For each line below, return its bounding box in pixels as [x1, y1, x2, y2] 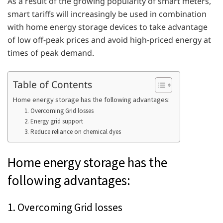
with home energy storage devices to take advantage [7, 21, 208, 32]
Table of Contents [13, 77, 92, 91]
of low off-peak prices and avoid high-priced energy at [7, 34, 211, 45]
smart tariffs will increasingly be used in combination [7, 8, 207, 19]
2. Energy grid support [24, 116, 83, 125]
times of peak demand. [7, 47, 94, 58]
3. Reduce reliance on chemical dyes [24, 127, 121, 136]
